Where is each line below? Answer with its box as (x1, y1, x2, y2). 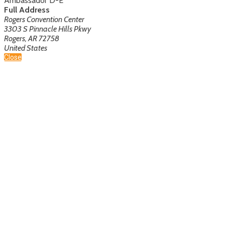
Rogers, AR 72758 (4, 33, 59, 43)
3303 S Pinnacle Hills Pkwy (4, 24, 91, 34)
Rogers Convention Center (4, 14, 84, 24)
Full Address (4, 5, 50, 15)
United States (4, 43, 47, 53)
